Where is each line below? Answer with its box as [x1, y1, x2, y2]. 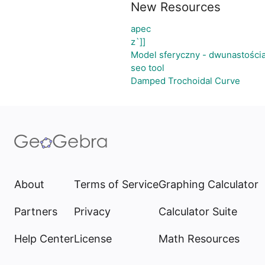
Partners [14, 205, 57, 218]
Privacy [74, 205, 111, 218]
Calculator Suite [159, 205, 237, 218]
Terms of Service [74, 178, 159, 190]
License [74, 232, 112, 245]
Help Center [14, 232, 74, 245]
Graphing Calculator [159, 178, 258, 190]
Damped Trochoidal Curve [130, 75, 240, 86]
